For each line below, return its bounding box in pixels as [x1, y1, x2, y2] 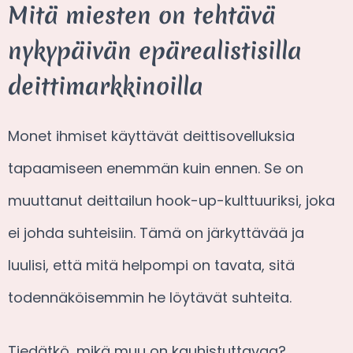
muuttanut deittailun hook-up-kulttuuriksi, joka [8, 190, 335, 210]
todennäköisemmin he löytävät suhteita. [8, 287, 292, 307]
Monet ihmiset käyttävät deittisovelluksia [8, 125, 295, 146]
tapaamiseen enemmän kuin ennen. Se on [8, 158, 303, 178]
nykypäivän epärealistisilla [8, 35, 302, 68]
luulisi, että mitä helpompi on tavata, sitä [8, 255, 295, 275]
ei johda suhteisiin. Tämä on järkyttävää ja [8, 222, 304, 243]
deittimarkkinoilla [8, 70, 203, 103]
